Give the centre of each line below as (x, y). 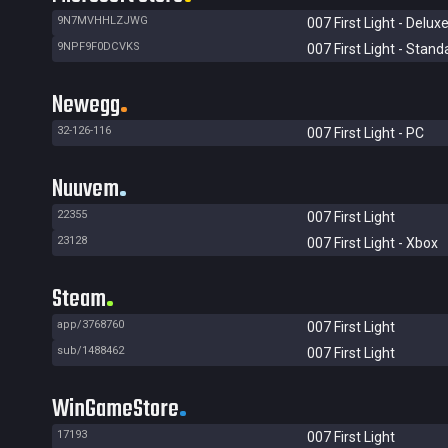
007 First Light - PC (365, 133)
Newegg (86, 105)
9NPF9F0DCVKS (98, 46)
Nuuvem (85, 189)
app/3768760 (90, 324)
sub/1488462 (90, 350)
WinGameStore (115, 409)
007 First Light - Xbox (372, 243)
